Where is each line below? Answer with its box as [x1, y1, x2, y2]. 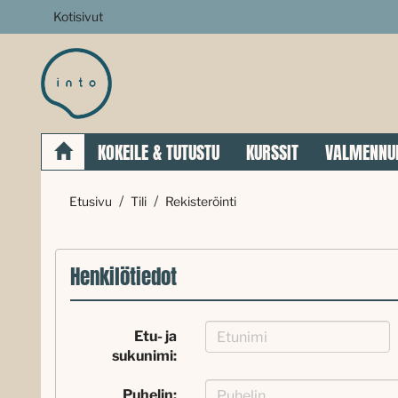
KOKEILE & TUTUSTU [98, 139, 219, 166]
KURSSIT [246, 139, 298, 166]
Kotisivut [53, 9, 103, 24]
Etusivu [69, 194, 112, 209]
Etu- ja [134, 328, 178, 345]
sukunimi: [112, 347, 178, 364]
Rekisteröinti [165, 194, 236, 209]
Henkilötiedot [70, 261, 177, 292]
